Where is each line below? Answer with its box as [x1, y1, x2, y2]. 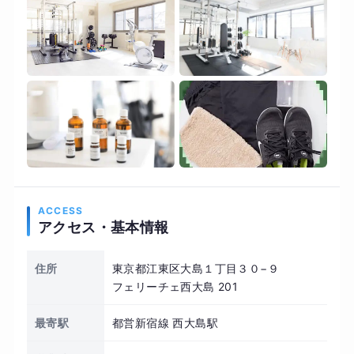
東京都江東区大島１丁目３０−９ [111, 262, 279, 276]
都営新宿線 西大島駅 [111, 316, 218, 330]
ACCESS [37, 205, 84, 217]
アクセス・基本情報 [37, 219, 169, 236]
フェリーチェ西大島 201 [111, 280, 239, 294]
